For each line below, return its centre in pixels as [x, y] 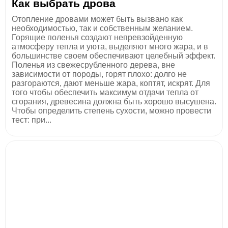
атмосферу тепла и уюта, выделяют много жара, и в [110, 46]
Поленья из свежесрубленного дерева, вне [93, 65]
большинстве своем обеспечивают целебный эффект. [113, 55]
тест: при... [32, 120]
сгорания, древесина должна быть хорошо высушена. [114, 101]
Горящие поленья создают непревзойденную [97, 37]
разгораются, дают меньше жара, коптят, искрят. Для [111, 83]
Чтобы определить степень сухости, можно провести [111, 110]
